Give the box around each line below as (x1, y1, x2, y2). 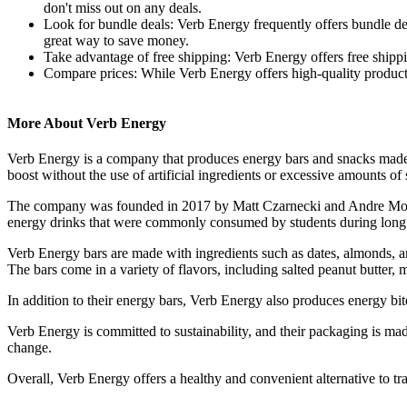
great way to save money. (44, 32, 189, 48)
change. (7, 340, 52, 356)
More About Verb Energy (7, 115, 166, 132)
